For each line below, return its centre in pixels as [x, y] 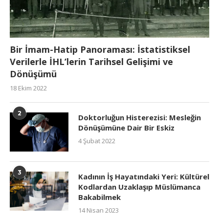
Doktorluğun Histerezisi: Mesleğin [140, 118]
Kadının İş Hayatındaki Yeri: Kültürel [144, 177]
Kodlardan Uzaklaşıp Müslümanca [139, 187]
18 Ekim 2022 [28, 88]
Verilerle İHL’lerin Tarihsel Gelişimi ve [91, 62]
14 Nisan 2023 [99, 210]
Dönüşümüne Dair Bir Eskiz [126, 128]
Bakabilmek [99, 197]
